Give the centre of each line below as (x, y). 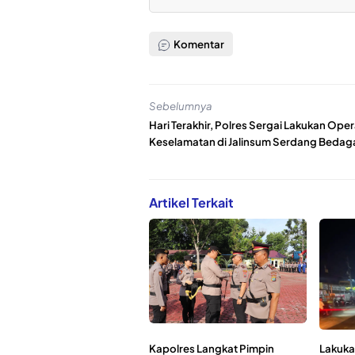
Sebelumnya (181, 106)
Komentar (198, 44)
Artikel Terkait (191, 202)
